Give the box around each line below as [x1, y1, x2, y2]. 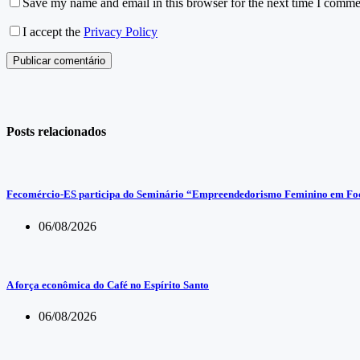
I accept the [22, 24, 84, 39]
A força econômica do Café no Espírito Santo [6, 278, 209, 291]
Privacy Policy [84, 24, 157, 39]
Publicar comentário [13, 54, 105, 67]
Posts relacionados [6, 124, 106, 138]
